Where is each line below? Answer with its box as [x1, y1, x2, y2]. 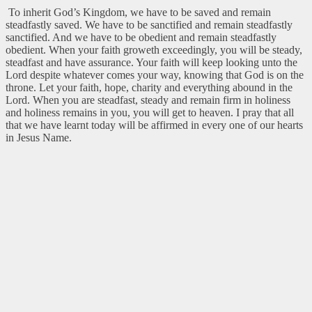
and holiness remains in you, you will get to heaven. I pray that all [6, 106, 294, 118]
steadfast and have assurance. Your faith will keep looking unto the [6, 56, 297, 68]
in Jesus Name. [6, 131, 72, 143]
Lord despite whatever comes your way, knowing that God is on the [6, 68, 304, 81]
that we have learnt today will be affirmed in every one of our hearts [6, 118, 303, 131]
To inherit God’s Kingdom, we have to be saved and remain [6, 6, 271, 18]
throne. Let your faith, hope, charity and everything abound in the [6, 81, 292, 93]
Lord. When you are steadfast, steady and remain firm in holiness [6, 93, 290, 106]
